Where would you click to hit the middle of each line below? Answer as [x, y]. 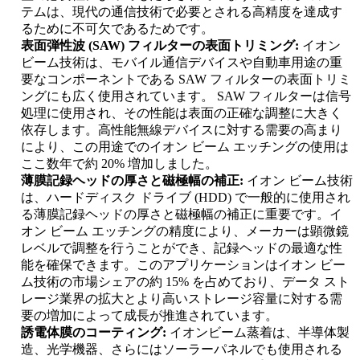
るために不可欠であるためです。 [117, 29]
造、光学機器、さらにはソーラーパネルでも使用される [182, 350]
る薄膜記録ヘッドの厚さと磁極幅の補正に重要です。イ [182, 215]
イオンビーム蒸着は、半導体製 [260, 333]
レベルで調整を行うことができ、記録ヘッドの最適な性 [182, 248]
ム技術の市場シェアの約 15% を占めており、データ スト [185, 282]
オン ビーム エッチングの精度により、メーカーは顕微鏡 [185, 231]
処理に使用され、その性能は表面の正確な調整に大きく [182, 113]
